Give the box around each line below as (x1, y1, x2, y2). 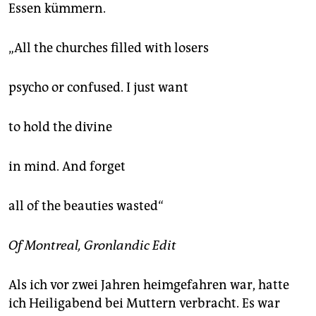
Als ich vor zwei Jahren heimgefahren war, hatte (8, 276, 289, 293)
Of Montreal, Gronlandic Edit (8, 237, 176, 253)
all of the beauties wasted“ (8, 197, 164, 214)
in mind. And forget (8, 158, 126, 174)
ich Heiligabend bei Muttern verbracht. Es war (8, 295, 280, 311)
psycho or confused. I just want (8, 79, 188, 95)
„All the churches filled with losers (8, 39, 209, 56)
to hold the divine (8, 119, 112, 135)
